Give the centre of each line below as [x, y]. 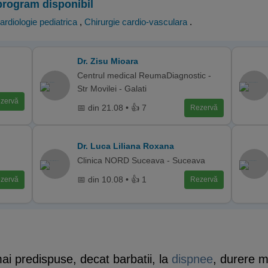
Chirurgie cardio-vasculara [136, 22]
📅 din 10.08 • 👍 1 [112, 179]
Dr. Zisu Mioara [108, 61]
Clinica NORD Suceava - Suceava [141, 160]
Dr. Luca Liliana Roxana [126, 146]
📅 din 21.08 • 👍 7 [112, 108]
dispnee [192, 259]
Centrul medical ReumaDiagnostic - [144, 75]
